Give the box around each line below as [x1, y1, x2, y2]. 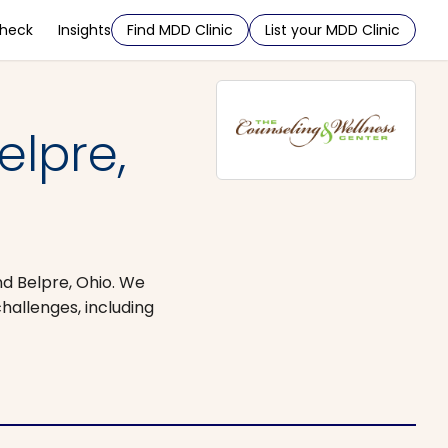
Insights [58, 20, 111, 40]
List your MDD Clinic [265, 20, 400, 40]
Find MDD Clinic [127, 20, 233, 40]
